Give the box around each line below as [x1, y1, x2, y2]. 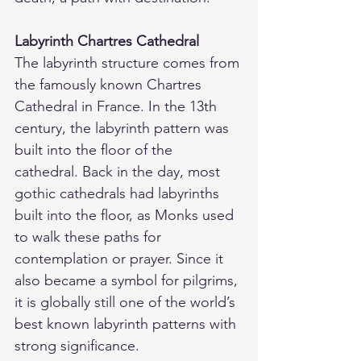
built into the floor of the [15, 140, 176, 159]
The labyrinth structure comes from [15, 53, 243, 72]
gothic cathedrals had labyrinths [15, 184, 223, 202]
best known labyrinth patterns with [15, 314, 240, 333]
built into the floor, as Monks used [15, 205, 238, 224]
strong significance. [15, 336, 139, 355]
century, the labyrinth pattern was [15, 118, 233, 137]
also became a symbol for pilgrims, [15, 271, 242, 289]
